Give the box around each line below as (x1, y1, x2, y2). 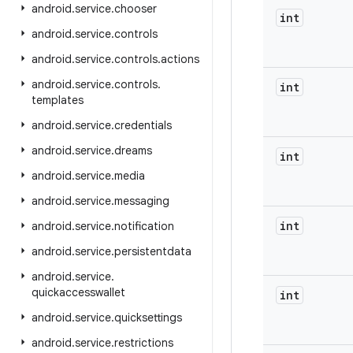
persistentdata (114, 244, 191, 258)
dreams (114, 143, 152, 158)
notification (114, 219, 174, 233)
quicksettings (114, 310, 182, 325)
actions (161, 52, 199, 66)
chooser (114, 2, 157, 16)
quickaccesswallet (32, 285, 125, 299)
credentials (114, 118, 172, 132)
